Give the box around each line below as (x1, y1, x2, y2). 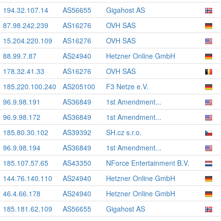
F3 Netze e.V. (106, 81, 148, 91)
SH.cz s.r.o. (106, 127, 142, 137)
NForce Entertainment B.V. (106, 158, 189, 168)
